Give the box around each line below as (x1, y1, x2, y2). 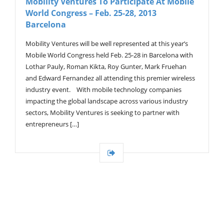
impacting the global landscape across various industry (25, 96, 188, 106)
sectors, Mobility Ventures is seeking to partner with (25, 108, 179, 117)
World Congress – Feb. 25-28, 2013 (25, 7, 156, 19)
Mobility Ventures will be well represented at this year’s (25, 39, 188, 48)
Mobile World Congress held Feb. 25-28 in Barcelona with (25, 50, 193, 60)
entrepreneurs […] (25, 119, 79, 129)
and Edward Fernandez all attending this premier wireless (25, 73, 195, 83)
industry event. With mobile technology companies (25, 85, 181, 94)
